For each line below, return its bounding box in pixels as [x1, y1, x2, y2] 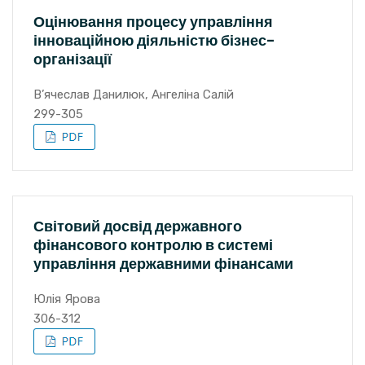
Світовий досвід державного [33, 216, 242, 236]
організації [33, 49, 112, 69]
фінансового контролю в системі [33, 235, 273, 255]
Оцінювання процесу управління [33, 11, 273, 32]
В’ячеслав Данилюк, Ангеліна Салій [33, 87, 234, 102]
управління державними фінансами [33, 253, 293, 274]
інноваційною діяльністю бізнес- [33, 30, 275, 51]
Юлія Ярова [33, 292, 100, 306]
